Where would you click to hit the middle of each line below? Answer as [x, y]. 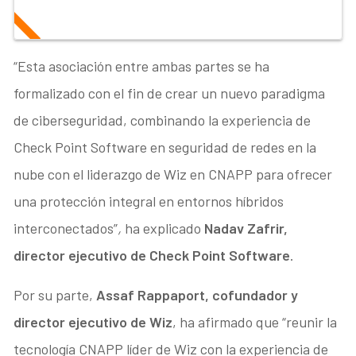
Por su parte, [55, 294]
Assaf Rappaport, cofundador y [197, 294]
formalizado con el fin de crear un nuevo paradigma [170, 93]
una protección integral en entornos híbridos [149, 201]
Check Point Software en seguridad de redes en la [165, 147]
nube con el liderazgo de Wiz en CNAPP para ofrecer [173, 174]
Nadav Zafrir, [246, 228]
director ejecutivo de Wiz [93, 321]
